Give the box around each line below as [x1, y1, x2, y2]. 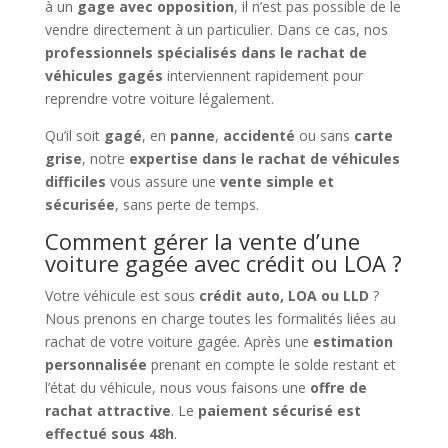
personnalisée [44, 354, 147, 374]
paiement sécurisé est [197, 400, 361, 420]
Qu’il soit [44, 125, 104, 145]
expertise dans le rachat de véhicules [128, 148, 400, 168]
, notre [81, 148, 129, 168]
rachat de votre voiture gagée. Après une [44, 331, 313, 351]
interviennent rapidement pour [162, 65, 363, 85]
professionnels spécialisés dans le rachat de [44, 42, 367, 62]
